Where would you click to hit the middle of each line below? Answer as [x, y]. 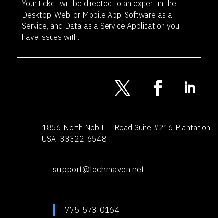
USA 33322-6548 [74, 138]
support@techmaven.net [98, 169]
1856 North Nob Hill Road [88, 127]
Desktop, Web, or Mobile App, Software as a [97, 14]
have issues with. [50, 37]
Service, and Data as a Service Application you [100, 26]
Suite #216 [154, 127]
